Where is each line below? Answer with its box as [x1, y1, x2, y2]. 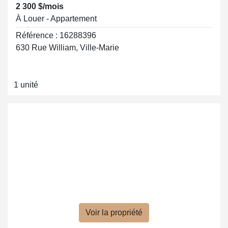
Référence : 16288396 [16, 31, 96, 40]
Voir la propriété [85, 208, 142, 217]
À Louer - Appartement [16, 14, 97, 23]
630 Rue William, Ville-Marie [16, 43, 119, 52]
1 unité [14, 80, 38, 89]
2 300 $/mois [16, 2, 64, 11]
